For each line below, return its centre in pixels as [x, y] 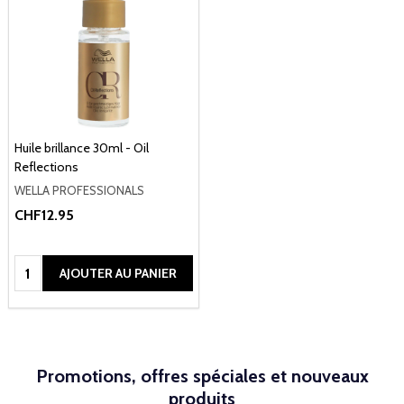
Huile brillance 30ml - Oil [82, 147]
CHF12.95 [44, 216]
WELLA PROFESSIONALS [79, 190]
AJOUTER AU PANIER [118, 274]
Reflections [46, 166]
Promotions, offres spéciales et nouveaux [202, 376]
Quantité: [43, 266]
